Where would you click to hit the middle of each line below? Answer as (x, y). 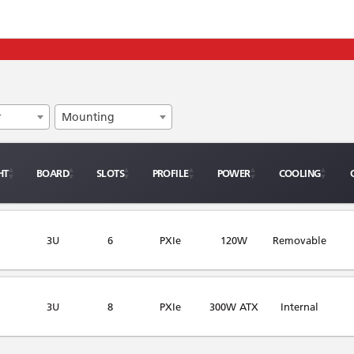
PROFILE (170, 173)
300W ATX (233, 307)
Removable (299, 241)
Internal (299, 307)
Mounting (88, 117)
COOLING (299, 173)
